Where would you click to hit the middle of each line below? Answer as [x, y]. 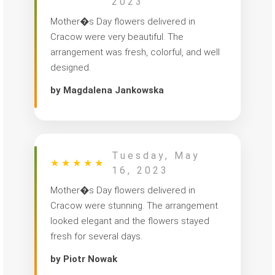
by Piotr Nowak [84, 259]
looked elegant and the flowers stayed [130, 221]
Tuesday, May [156, 156]
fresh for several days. [96, 237]
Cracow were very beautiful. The [117, 37]
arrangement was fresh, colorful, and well [135, 52]
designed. [71, 68]
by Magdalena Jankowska [107, 91]
